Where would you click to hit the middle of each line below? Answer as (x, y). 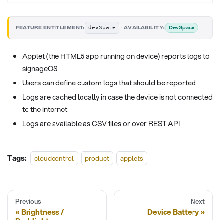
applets (132, 158)
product (97, 158)
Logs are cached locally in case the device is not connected (117, 96)
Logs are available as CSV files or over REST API (101, 123)
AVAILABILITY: (144, 28)
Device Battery (173, 211)
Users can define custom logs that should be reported (109, 83)
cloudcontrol (54, 158)
